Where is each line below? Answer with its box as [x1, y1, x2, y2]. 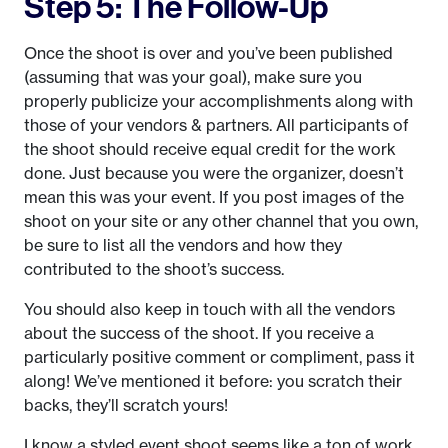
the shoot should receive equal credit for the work [24, 139, 396, 160]
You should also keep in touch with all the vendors [24, 299, 395, 320]
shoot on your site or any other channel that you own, [24, 211, 418, 232]
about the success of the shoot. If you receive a [24, 323, 374, 344]
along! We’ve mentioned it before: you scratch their [24, 371, 402, 392]
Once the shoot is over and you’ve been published [24, 43, 393, 64]
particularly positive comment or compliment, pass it [24, 347, 415, 368]
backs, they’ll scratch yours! [24, 395, 228, 416]
